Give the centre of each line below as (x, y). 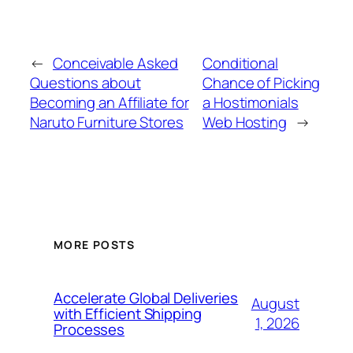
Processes (89, 330)
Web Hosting (245, 122)
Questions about (85, 82)
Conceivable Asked (115, 63)
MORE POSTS (94, 245)
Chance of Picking (262, 82)
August (275, 304)
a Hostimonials (251, 102)
